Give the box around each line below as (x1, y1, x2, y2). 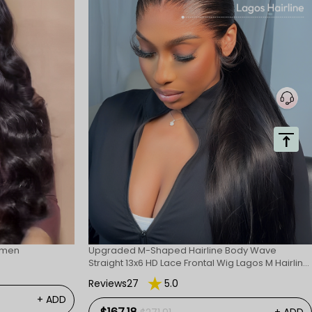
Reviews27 (88, 276, 139, 290)
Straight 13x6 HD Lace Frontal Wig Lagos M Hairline (88, 256, 309, 270)
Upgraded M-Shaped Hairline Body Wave (88, 243, 276, 257)
